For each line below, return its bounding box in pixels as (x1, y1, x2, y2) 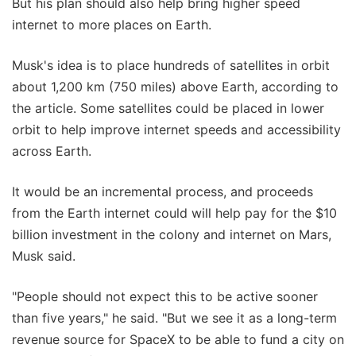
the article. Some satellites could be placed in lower (12, 99, 324, 116)
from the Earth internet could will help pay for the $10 (12, 204, 337, 221)
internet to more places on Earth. (12, 16, 211, 33)
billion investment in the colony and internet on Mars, (12, 226, 331, 242)
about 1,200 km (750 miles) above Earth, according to (12, 78, 339, 95)
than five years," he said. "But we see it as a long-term (12, 309, 337, 326)
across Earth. (12, 142, 91, 159)
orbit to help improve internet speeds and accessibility (12, 121, 341, 137)
